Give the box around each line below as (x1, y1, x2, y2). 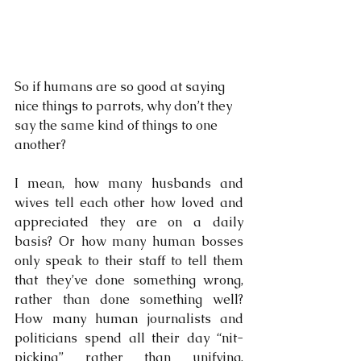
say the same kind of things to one (15, 116, 221, 134)
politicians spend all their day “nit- (15, 329, 243, 346)
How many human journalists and (15, 309, 243, 327)
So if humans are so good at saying (15, 77, 228, 95)
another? (15, 135, 66, 153)
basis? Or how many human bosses (15, 232, 243, 250)
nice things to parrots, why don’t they (15, 97, 235, 114)
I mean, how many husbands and (15, 174, 243, 192)
